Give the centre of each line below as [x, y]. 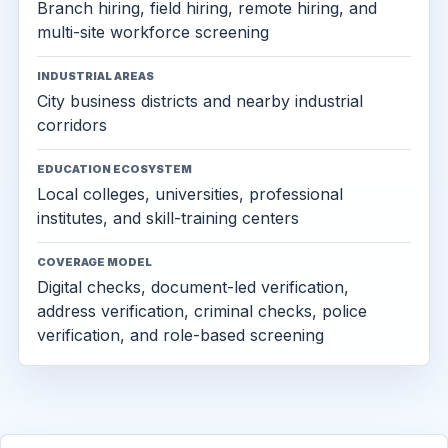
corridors [72, 125]
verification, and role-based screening [180, 335]
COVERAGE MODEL [94, 262]
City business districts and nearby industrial [200, 101]
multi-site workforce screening [153, 32]
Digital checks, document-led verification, [193, 287]
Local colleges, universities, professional [190, 194]
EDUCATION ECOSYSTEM [114, 169]
